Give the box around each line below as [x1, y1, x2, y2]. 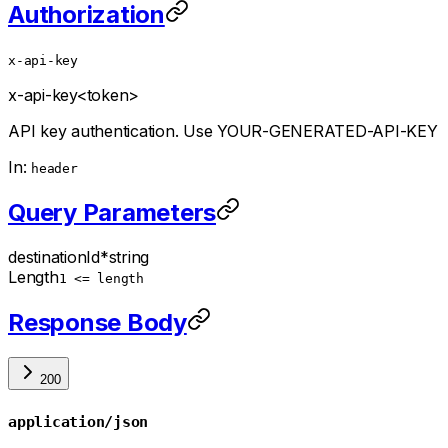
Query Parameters [8, 198, 216, 228]
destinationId [8, 247, 100, 268]
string [108, 247, 149, 268]
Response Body [8, 307, 187, 337]
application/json [8, 412, 148, 431]
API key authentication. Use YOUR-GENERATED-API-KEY [8, 121, 438, 142]
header [31, 161, 78, 177]
